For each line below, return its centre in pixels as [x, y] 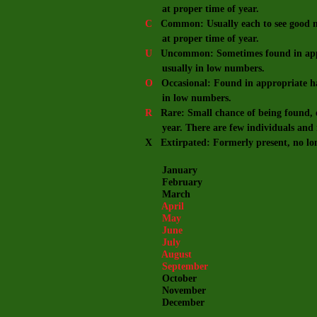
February [174, 182]
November [175, 290]
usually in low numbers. [205, 68]
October [171, 278]
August [168, 254]
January [171, 170]
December [175, 302]
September [177, 266]
